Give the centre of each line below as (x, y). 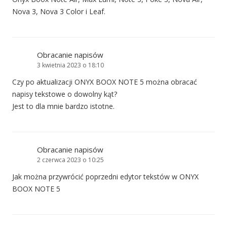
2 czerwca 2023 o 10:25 (70, 160)
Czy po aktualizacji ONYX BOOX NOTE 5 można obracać (105, 82)
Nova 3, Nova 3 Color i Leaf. (59, 12)
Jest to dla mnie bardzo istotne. (63, 106)
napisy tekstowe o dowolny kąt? (65, 94)
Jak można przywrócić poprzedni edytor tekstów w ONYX (105, 177)
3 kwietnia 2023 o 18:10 (70, 65)
